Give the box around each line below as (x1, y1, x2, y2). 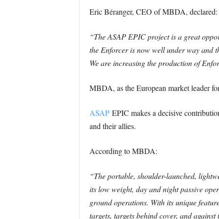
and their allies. (89, 121, 136, 131)
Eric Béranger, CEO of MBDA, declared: (89, 6, 218, 17)
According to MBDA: (89, 146, 157, 156)
